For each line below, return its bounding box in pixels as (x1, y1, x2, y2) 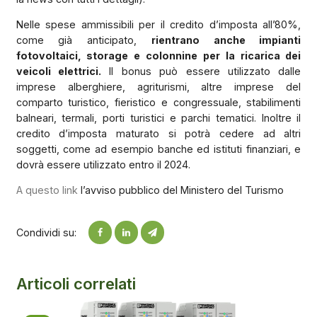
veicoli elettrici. (16, 64, 101, 77)
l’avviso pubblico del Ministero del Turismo (77, 184, 284, 197)
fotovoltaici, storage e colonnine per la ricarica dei (16, 49, 301, 62)
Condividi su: (16, 226, 76, 238)
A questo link (16, 184, 78, 197)
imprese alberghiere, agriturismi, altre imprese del (16, 80, 301, 93)
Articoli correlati (16, 275, 136, 294)
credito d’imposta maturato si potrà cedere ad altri (16, 127, 301, 139)
